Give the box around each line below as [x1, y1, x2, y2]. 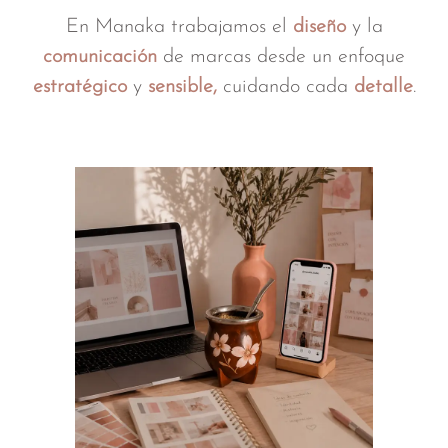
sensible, [147, 77, 223, 97]
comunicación [43, 47, 157, 67]
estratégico [32, 77, 133, 97]
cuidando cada [222, 77, 354, 97]
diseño [292, 17, 352, 37]
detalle [353, 77, 413, 97]
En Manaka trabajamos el [65, 17, 293, 37]
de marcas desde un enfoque [157, 47, 405, 67]
